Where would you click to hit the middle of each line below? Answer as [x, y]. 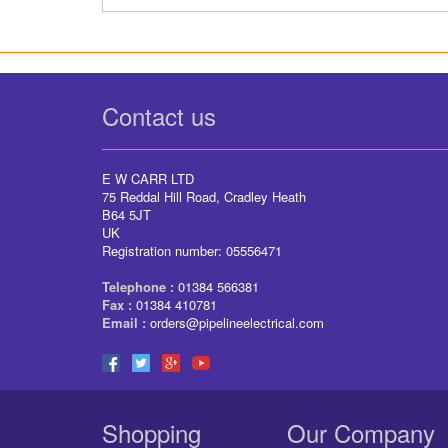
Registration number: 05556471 [192, 250]
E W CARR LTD [148, 178]
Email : [124, 322]
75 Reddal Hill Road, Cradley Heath [204, 196]
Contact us [159, 115]
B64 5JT [126, 214]
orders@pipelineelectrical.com [237, 322]
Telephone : [138, 286]
